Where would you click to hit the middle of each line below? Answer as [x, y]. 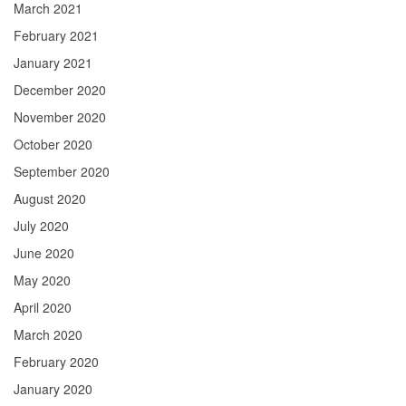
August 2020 [50, 199]
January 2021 [53, 63]
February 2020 [56, 362]
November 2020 [60, 117]
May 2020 [42, 280]
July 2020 [41, 226]
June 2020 [44, 253]
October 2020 [53, 145]
